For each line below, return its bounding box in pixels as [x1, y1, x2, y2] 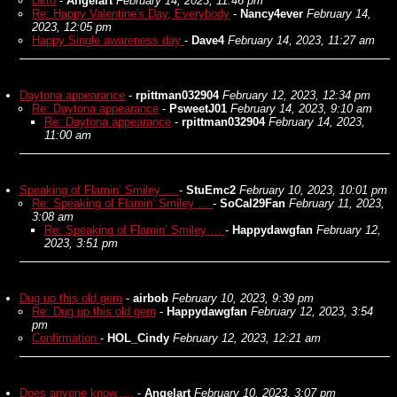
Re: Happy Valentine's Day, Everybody [32, 7, 230, 20]
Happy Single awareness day [32, 34, 184, 47]
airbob [133, 292, 168, 305]
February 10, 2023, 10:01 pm [239, 183, 387, 197]
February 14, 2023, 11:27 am [228, 34, 375, 47]
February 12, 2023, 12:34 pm [222, 89, 370, 102]
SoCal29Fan [220, 197, 285, 210]
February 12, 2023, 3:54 [251, 305, 373, 318]
